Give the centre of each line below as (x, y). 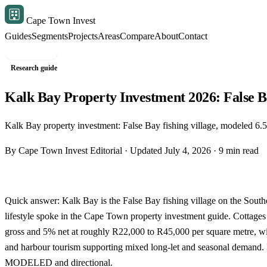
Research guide (34, 68)
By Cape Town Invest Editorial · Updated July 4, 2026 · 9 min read (132, 150)
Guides (18, 36)
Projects (83, 36)
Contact (193, 36)
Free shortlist (31, 52)
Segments (50, 36)
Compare (137, 36)
